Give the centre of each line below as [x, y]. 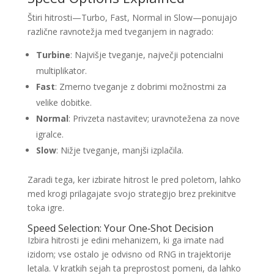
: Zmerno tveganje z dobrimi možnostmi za [140, 87]
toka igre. [46, 208]
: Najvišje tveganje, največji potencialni [146, 55]
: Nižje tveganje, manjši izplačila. [120, 150]
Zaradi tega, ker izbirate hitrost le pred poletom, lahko [134, 180]
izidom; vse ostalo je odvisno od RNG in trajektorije [129, 254]
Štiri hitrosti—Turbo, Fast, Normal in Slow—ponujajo [132, 17]
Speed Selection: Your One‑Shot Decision [120, 228]
